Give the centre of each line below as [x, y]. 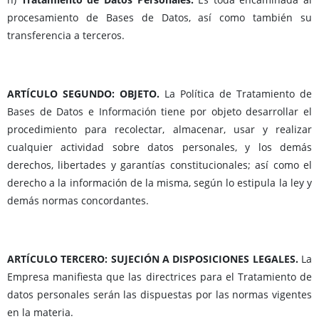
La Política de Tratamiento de [238, 94]
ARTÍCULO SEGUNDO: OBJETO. [86, 94]
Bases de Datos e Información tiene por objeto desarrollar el [159, 112]
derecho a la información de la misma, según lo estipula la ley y [159, 183]
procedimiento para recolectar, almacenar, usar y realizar [159, 130]
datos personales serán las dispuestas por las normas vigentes [159, 295]
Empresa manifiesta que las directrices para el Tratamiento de [159, 277]
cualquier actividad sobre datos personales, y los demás [159, 147]
